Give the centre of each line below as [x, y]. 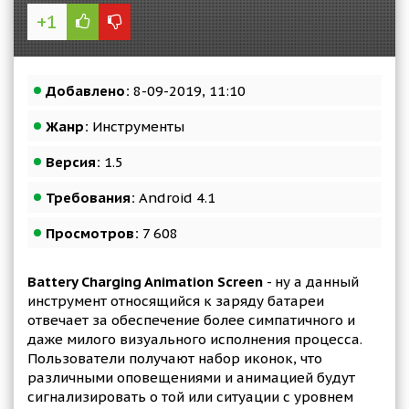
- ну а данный [311, 282]
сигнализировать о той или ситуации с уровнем [190, 397]
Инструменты [136, 126]
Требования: [90, 198]
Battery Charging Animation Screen [145, 282]
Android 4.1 [175, 198]
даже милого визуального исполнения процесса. [195, 339]
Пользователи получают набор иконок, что [175, 358]
